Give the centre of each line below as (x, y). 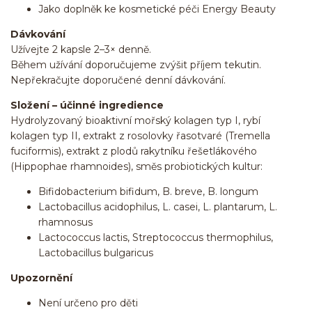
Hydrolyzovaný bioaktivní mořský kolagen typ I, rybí (135, 121)
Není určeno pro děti (88, 303)
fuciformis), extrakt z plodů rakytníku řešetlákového (134, 151)
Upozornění (41, 278)
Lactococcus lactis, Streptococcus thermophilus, (156, 238)
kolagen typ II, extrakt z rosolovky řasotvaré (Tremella (140, 136)
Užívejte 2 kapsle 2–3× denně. (81, 50)
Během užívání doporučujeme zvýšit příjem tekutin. (136, 65)
